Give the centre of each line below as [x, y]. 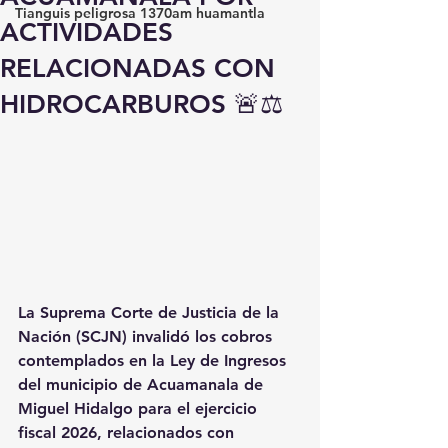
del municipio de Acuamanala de [143, 384]
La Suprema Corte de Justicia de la [151, 312]
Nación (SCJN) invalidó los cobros [147, 336]
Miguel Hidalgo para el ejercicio [140, 408]
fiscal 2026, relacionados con [128, 432]
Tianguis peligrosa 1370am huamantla [140, 13]
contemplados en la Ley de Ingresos [154, 360]
